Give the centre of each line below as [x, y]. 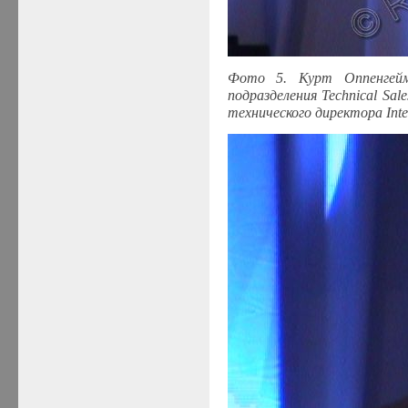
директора [348, 112]
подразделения [272, 95]
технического [269, 112]
